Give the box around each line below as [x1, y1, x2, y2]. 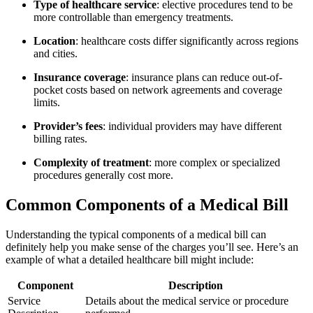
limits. [34, 96, 60, 108]
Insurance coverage [34, 71, 126, 83]
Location [34, 34, 75, 47]
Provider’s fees [34, 119, 103, 132]
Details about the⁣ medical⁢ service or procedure [85, 294, 289, 307]
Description [168, 279, 223, 291]
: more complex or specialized [149, 156, 280, 168]
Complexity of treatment [34, 156, 149, 168]
